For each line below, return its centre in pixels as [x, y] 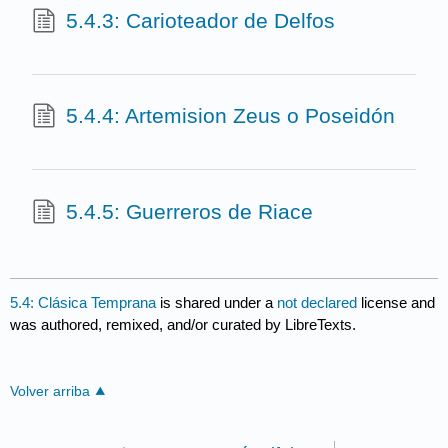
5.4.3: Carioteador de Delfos [200, 20]
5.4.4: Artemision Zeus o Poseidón [230, 116]
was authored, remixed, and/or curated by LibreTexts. [183, 324]
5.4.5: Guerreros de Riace [189, 211]
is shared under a [217, 302]
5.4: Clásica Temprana [83, 302]
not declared [319, 302]
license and [398, 302]
